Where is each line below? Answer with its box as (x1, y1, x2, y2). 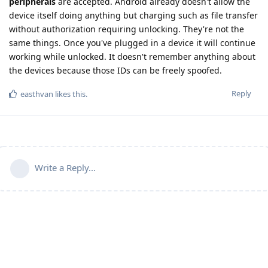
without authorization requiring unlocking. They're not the (9, 23, 244, 35)
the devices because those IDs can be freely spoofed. (9, 64, 222, 76)
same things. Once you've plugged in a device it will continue (9, 36, 255, 48)
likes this (53, 88, 86, 99)
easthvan (20, 88, 53, 99)
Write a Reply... (35, 161, 96, 173)
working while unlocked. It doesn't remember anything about (9, 50, 255, 62)
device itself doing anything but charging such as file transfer (9, 9, 258, 21)
